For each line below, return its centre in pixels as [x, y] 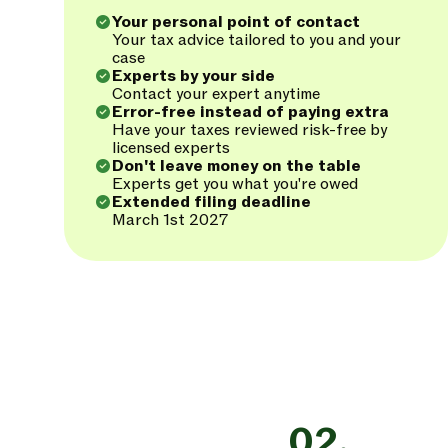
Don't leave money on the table [236, 166]
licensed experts [171, 148]
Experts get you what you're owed [235, 184]
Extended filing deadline [211, 202]
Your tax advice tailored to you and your [256, 40]
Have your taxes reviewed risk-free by [249, 130]
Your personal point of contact [236, 22]
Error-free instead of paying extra [250, 112]
